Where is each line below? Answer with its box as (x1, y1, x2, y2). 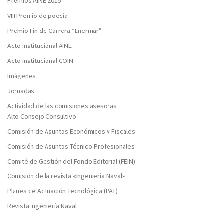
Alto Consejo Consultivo (7, 111, 76, 121)
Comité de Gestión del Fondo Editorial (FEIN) (7, 156, 135, 166)
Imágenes (7, 71, 36, 80)
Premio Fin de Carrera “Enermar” (7, 26, 102, 35)
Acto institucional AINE (7, 41, 72, 50)
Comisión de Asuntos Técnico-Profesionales (7, 141, 135, 151)
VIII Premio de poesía (7, 11, 68, 20)
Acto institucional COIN (7, 56, 73, 65)
